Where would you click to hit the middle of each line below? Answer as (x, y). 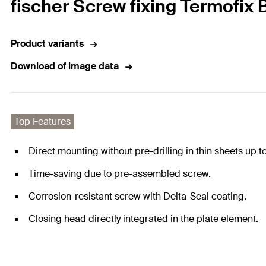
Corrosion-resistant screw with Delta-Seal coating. (137, 197)
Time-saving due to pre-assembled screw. (120, 174)
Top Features (42, 122)
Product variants (47, 44)
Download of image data (65, 66)
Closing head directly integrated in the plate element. (143, 219)
